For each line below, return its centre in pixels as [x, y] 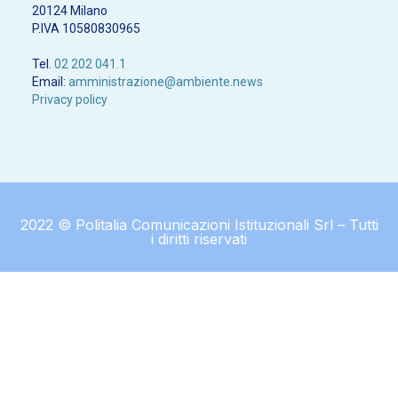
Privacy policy [70, 99]
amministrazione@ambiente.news [166, 81]
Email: [50, 81]
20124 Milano [70, 10]
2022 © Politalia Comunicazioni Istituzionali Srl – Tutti [199, 224]
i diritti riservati [199, 239]
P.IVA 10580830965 [86, 28]
